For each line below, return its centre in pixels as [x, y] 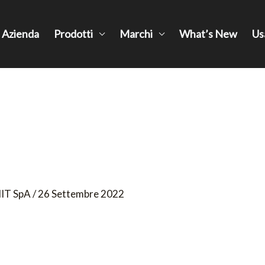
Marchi [136, 34]
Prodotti [73, 34]
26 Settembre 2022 [81, 193]
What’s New [208, 34]
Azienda [20, 34]
